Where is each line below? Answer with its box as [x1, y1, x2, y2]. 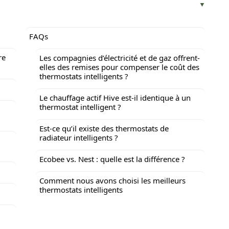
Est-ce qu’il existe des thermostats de [39, 123, 169, 133]
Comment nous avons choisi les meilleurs [39, 175, 186, 186]
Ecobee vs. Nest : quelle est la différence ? [39, 154, 185, 164]
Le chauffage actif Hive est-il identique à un [39, 93, 191, 103]
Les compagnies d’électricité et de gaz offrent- [39, 53, 200, 63]
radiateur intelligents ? [39, 132, 118, 143]
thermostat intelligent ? [39, 102, 121, 112]
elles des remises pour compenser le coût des [39, 62, 199, 72]
